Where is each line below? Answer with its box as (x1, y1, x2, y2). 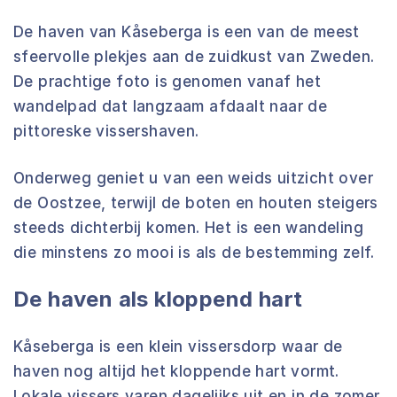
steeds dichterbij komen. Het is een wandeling (13, 219, 363, 237)
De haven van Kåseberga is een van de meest (13, 23, 360, 41)
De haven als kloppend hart (13, 286, 303, 312)
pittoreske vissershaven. (13, 122, 199, 140)
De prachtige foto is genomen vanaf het (13, 73, 322, 90)
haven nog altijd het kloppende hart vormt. (13, 362, 339, 380)
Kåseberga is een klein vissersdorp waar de (13, 338, 343, 355)
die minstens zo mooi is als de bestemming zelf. (13, 244, 375, 261)
